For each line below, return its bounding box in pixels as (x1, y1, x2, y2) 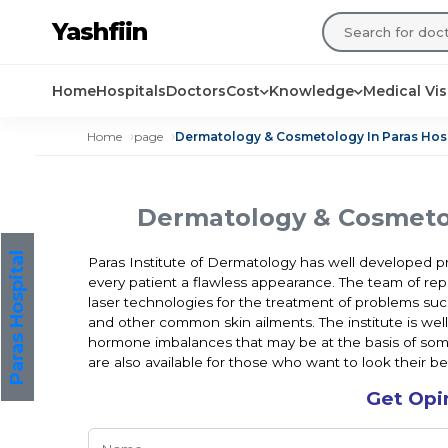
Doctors (166, 82, 226, 100)
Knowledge (269, 82, 354, 100)
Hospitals (96, 82, 166, 100)
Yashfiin (52, 17, 147, 46)
